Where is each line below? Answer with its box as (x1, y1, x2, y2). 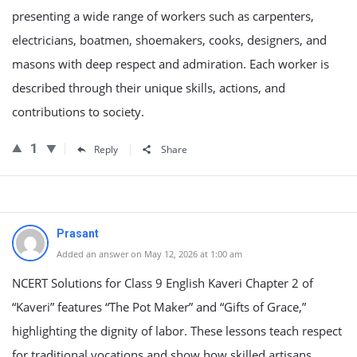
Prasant (57, 227, 99, 240)
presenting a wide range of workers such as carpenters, (12, 8, 314, 24)
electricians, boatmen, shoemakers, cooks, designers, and (12, 32, 327, 48)
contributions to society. (12, 104, 144, 120)
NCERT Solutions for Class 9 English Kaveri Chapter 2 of (12, 275, 313, 291)
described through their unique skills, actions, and (12, 80, 285, 96)
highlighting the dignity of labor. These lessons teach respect (12, 323, 342, 339)
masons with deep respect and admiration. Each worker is (12, 56, 329, 72)
